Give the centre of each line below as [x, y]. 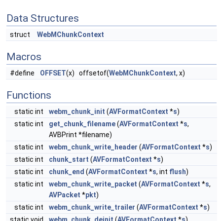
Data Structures [43, 18]
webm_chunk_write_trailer [92, 207]
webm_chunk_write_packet [93, 184]
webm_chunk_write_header [93, 147]
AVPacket [65, 195]
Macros [24, 57]
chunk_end [67, 172]
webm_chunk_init [77, 111]
